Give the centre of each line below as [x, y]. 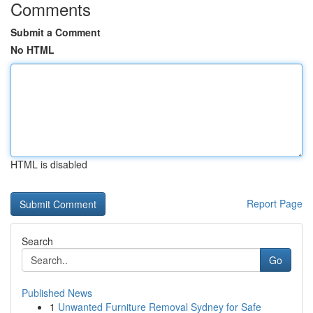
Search [37, 241]
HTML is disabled [49, 164]
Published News [57, 293]
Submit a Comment [56, 32]
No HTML [32, 50]
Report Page [275, 203]
